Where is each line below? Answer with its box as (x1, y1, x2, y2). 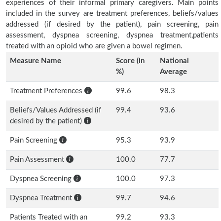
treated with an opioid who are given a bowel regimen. (6, 42, 183, 50)
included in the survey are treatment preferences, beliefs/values (6, 10, 219, 17)
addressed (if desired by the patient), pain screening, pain (6, 21, 219, 28)
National (160, 57, 189, 65)
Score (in (116, 57, 145, 65)
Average (160, 68, 187, 75)
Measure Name (10, 57, 61, 65)
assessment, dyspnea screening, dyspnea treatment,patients (6, 32, 219, 39)
